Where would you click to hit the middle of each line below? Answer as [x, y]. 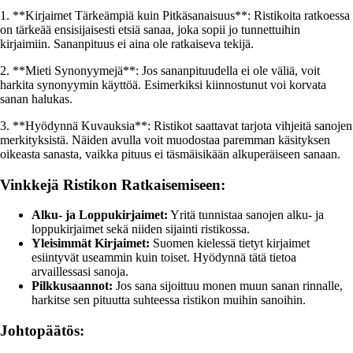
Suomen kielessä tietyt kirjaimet [230, 243]
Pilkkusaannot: [72, 286]
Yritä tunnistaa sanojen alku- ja [246, 215]
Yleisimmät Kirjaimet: [91, 243]
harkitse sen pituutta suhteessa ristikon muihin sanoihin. [169, 300]
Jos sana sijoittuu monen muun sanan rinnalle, [228, 286]
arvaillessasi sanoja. [80, 272]
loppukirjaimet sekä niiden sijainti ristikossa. [141, 229]
